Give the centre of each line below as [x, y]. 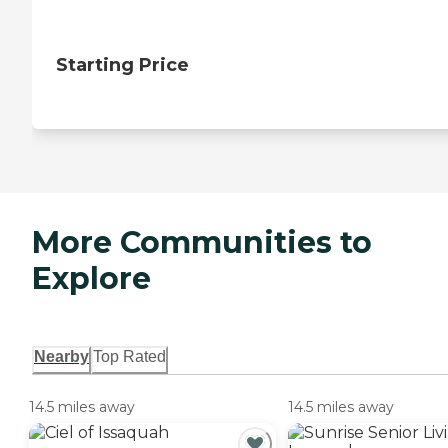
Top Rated [129, 357]
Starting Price [122, 65]
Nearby [61, 357]
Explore [91, 279]
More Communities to [202, 243]
